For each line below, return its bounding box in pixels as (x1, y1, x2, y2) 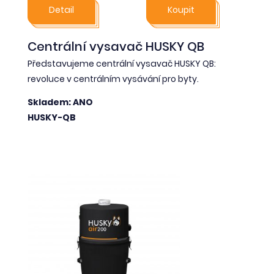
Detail (49, 4, 74, 17)
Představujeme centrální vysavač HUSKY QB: (28, 57, 216, 70)
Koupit (168, 4, 194, 17)
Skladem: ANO (28, 95, 93, 108)
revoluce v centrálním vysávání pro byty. (28, 73, 199, 86)
